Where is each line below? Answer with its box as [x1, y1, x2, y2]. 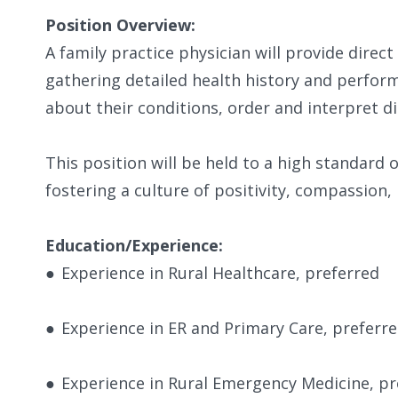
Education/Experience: [45, 234, 223, 256]
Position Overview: [45, 13, 195, 36]
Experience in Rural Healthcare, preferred [61, 261, 379, 283]
